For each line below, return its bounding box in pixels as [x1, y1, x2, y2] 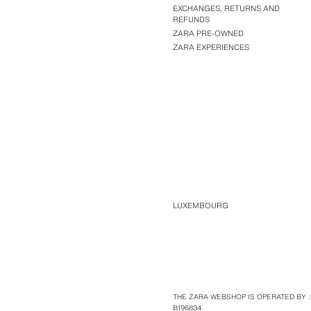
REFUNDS [172, 14, 210, 25]
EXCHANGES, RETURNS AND [172, 3, 280, 14]
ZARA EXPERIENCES [172, 42, 249, 53]
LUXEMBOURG [172, 200, 228, 211]
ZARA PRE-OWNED [172, 28, 244, 39]
